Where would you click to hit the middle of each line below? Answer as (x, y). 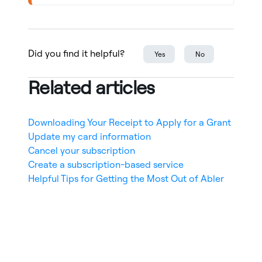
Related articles (92, 87)
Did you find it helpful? (76, 54)
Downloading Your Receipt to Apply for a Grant (130, 123)
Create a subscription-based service (106, 165)
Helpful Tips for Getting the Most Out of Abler (126, 179)
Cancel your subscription (82, 151)
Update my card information (89, 137)
